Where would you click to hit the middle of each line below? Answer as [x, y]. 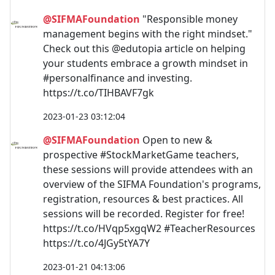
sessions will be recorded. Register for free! [144, 213]
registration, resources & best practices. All [143, 199]
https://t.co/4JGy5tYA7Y [96, 243]
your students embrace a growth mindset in [145, 63]
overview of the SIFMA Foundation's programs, [152, 184]
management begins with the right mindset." [148, 33]
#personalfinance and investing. [118, 78]
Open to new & [176, 140]
